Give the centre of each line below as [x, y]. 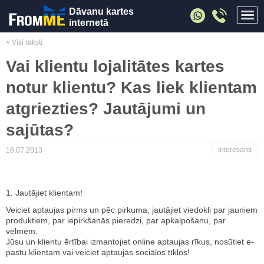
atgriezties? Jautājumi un [106, 109]
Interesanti [235, 150]
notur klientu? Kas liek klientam [131, 88]
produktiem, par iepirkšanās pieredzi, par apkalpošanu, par [116, 220]
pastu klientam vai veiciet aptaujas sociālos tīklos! [98, 252]
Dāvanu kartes [102, 11]
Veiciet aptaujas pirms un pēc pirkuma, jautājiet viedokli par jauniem [132, 210]
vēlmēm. [22, 231]
